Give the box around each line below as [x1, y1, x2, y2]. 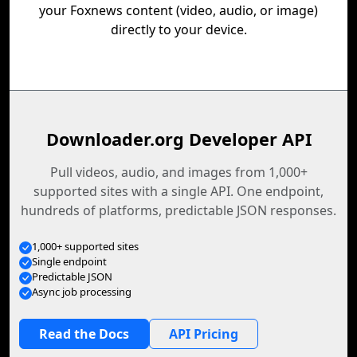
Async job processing [32, 284, 131, 299]
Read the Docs [39, 325, 129, 343]
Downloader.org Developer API [45, 127, 312, 151]
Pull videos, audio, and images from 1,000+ [49, 163, 308, 181]
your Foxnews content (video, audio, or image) [39, 2, 318, 19]
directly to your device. [110, 21, 247, 38]
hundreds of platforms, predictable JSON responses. [21, 202, 336, 219]
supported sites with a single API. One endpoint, [33, 182, 324, 200]
